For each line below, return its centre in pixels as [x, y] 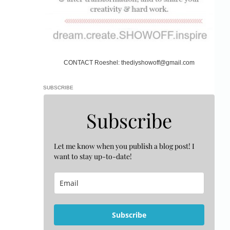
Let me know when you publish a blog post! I [124, 146]
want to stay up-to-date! [93, 157]
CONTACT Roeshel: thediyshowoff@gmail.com [129, 63]
